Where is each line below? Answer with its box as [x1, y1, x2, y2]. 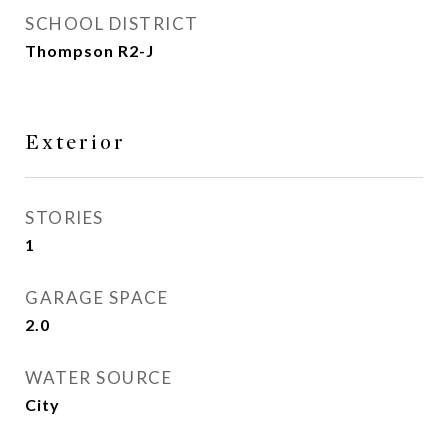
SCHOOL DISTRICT [25, 13, 199, 34]
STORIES [25, 207, 104, 228]
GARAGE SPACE [25, 287, 168, 308]
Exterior [25, 130, 126, 155]
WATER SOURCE [25, 367, 172, 388]
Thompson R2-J [25, 41, 154, 60]
